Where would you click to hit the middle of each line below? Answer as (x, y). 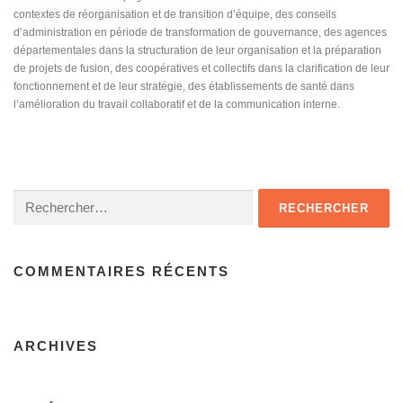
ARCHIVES (56, 345)
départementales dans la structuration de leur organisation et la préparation (197, 51)
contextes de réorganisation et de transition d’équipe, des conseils (175, 15)
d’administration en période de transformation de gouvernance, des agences (200, 33)
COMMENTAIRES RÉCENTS (121, 271)
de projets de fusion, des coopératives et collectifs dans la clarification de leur (201, 69)
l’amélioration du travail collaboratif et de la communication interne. (177, 105)
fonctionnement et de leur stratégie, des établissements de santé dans (184, 87)
